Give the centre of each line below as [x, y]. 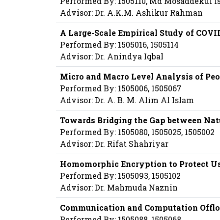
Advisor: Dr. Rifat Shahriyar [114, 144]
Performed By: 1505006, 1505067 [121, 88]
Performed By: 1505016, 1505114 [119, 45]
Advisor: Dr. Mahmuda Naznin [119, 188]
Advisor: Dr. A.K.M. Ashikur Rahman [131, 13]
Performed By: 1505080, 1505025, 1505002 [137, 132]
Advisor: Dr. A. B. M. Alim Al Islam [127, 100]
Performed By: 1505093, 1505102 [120, 176]
